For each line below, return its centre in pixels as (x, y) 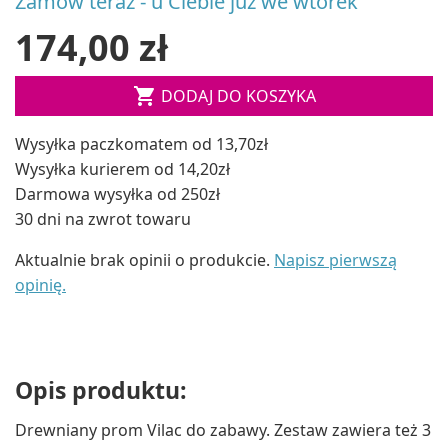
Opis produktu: (101, 389)
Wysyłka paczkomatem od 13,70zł (141, 143)
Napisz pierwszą (335, 259)
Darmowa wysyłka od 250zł (117, 193)
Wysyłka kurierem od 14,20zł (122, 168)
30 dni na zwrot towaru (103, 218)
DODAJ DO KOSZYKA (238, 95)
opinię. (40, 284)
